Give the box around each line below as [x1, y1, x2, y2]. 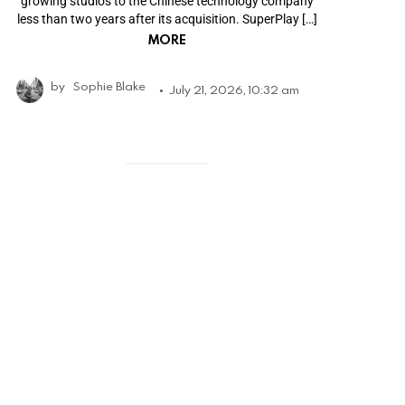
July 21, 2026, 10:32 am [170, 80, 299, 98]
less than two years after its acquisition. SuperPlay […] [16, 11, 317, 26]
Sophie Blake [73, 77, 146, 94]
